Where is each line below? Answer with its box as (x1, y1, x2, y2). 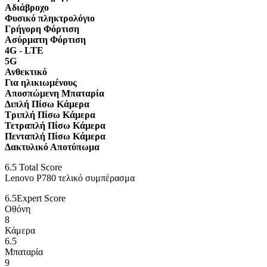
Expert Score (17, 193, 66, 203)
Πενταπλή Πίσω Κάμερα (5, 131, 105, 141)
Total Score (19, 162, 62, 172)
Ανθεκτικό (5, 67, 47, 77)
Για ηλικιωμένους (5, 77, 77, 88)
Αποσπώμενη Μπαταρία (5, 88, 104, 98)
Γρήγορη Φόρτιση (5, 24, 79, 34)
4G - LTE (5, 45, 44, 55)
